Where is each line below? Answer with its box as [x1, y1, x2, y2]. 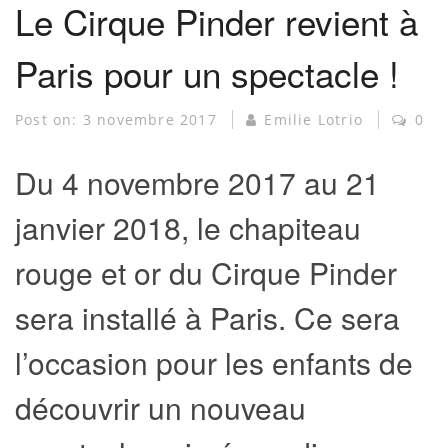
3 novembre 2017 [82, 110, 223, 129]
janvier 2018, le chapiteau [15, 206, 361, 249]
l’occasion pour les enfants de [15, 341, 413, 384]
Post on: [15, 110, 83, 129]
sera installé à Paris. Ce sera [15, 296, 400, 339]
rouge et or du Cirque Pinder [15, 251, 397, 294]
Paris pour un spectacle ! [15, 48, 399, 98]
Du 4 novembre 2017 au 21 [15, 161, 380, 204]
